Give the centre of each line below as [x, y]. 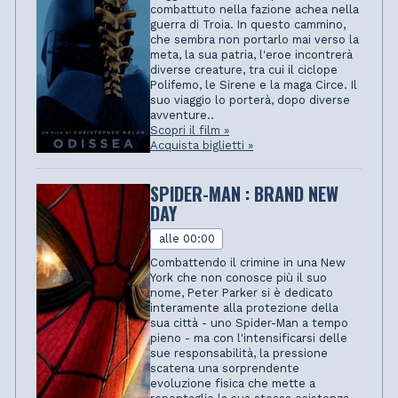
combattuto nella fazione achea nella [255, 9]
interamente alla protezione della [245, 308]
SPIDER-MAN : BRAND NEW [245, 193]
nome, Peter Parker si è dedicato [242, 293]
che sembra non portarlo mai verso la [255, 39]
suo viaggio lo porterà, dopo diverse [251, 99]
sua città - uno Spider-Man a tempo [250, 323]
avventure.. [183, 115]
